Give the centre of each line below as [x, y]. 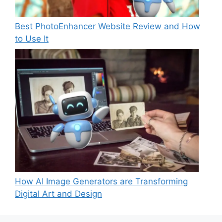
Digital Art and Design [58, 194]
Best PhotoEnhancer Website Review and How [108, 26]
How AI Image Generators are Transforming [101, 181]
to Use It [32, 38]
